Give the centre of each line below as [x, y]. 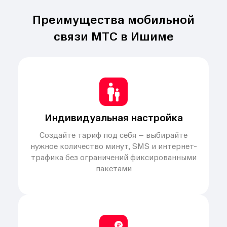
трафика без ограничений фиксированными [113, 158]
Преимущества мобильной [113, 20]
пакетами [113, 169]
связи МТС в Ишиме [113, 37]
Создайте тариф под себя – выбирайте [113, 135]
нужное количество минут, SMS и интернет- [113, 146]
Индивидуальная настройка [113, 118]
